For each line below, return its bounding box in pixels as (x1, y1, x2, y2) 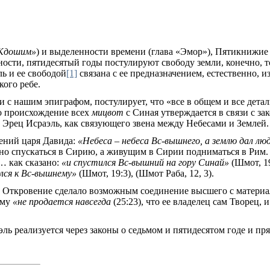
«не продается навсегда (13, 196, 111, 207)
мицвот (92, 107, 124, 118)
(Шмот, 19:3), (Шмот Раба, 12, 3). (79, 168, 214, 178)
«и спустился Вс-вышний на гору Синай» (61, 157, 231, 168)
